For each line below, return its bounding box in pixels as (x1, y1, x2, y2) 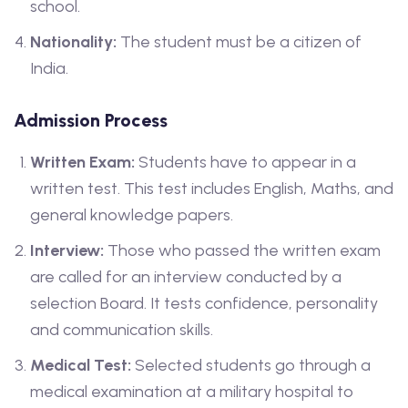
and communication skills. (30, 320, 213, 341)
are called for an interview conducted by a (30, 267, 342, 288)
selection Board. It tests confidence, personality (30, 293, 378, 314)
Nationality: (30, 32, 117, 53)
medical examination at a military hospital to (30, 382, 353, 403)
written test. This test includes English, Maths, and (30, 178, 393, 199)
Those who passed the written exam (104, 240, 381, 261)
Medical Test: (30, 355, 131, 376)
